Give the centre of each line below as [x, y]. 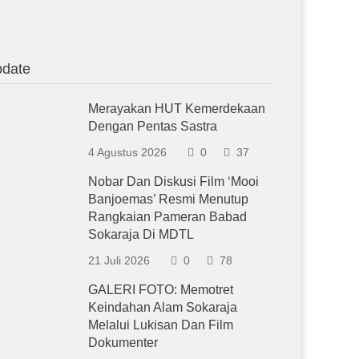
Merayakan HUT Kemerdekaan [177, 109]
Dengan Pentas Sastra [153, 126]
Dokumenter [123, 343]
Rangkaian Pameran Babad [168, 217]
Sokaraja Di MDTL [141, 234]
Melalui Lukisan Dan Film [161, 325]
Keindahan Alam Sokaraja [163, 307]
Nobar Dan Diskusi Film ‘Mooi [174, 182]
